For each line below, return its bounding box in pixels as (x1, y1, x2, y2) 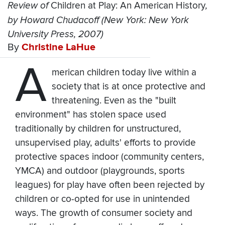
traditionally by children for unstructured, (15, 123, 181, 135)
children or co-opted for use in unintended (15, 193, 190, 205)
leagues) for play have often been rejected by (15, 179, 204, 191)
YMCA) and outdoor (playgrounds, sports (15, 165, 185, 177)
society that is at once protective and (51, 81, 205, 93)
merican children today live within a (51, 67, 196, 79)
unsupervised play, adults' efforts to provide (15, 137, 196, 149)
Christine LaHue (22, 41, 95, 54)
